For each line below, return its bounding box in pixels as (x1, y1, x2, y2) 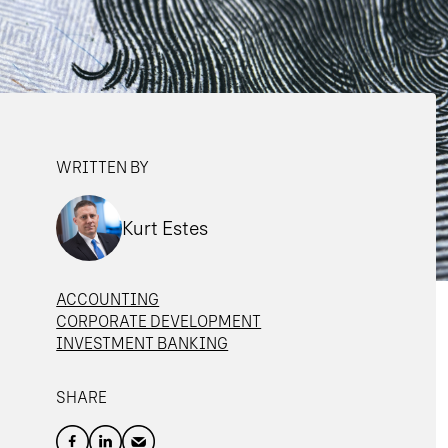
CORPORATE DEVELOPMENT (56, 312, 262, 332)
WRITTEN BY (56, 158, 150, 178)
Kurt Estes (122, 216, 209, 241)
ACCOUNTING (56, 290, 160, 310)
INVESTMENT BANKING (56, 334, 229, 354)
